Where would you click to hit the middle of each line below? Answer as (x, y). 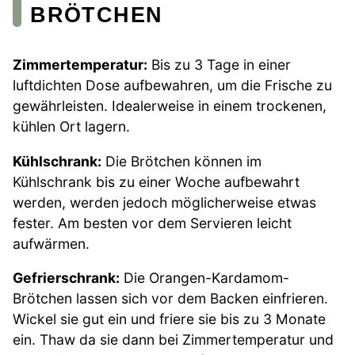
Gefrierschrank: (66, 278)
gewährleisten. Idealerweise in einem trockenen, (170, 106)
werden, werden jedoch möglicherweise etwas (164, 202)
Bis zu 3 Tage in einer (219, 65)
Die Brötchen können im (181, 161)
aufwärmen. (51, 243)
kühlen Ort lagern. (71, 127)
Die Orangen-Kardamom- (204, 278)
